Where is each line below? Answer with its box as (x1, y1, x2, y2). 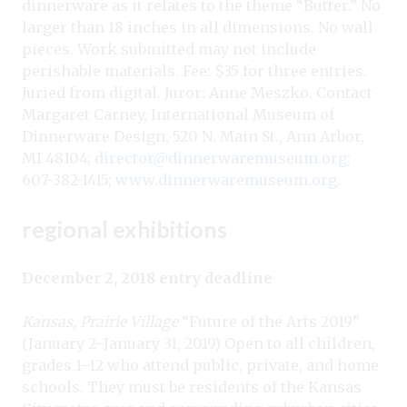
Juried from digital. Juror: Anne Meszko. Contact (22, 83, 372, 102)
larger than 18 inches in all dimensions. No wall (22, 17, 373, 36)
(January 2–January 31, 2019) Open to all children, (22, 333, 375, 352)
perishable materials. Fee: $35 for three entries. (22, 61, 367, 80)
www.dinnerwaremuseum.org (115, 170, 337, 189)
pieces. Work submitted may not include (22, 39, 316, 58)
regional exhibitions (22, 214, 227, 243)
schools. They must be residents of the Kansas (22, 377, 362, 396)
